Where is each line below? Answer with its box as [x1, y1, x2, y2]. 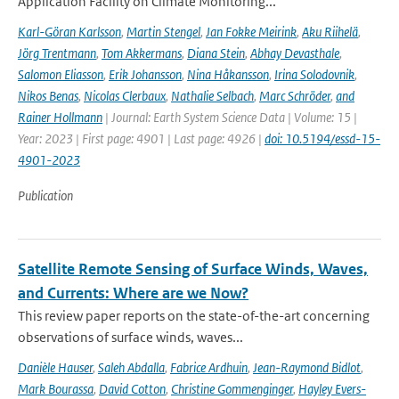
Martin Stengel [126, 23, 200, 40]
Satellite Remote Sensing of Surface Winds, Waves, [18, 259, 368, 279]
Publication [18, 187, 73, 204]
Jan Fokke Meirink [206, 23, 297, 40]
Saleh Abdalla [98, 359, 165, 376]
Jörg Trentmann [18, 45, 96, 61]
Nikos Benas [18, 87, 78, 104]
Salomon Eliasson [18, 66, 103, 83]
